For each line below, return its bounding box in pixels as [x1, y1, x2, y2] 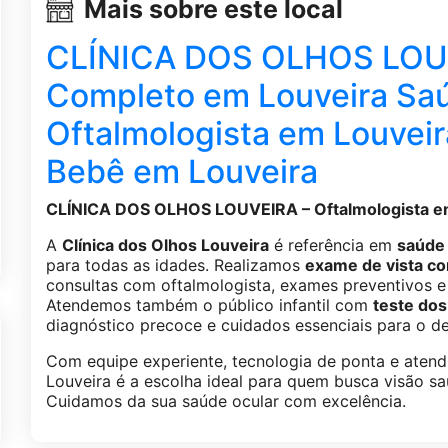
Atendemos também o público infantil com [45, 295, 373, 316]
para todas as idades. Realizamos [45, 255, 305, 276]
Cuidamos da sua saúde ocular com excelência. [45, 391, 406, 412]
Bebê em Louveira [45, 152, 318, 192]
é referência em [268, 235, 397, 256]
